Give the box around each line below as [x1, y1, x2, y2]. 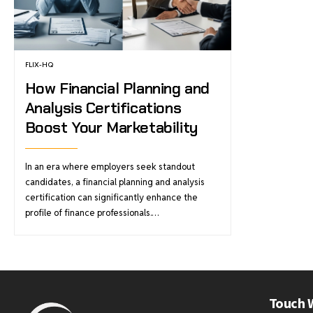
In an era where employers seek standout [24, 161, 195, 173]
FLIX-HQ [24, 60, 54, 70]
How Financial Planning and [24, 78, 210, 99]
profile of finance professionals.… [24, 207, 159, 219]
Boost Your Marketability [24, 117, 198, 138]
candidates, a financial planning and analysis [24, 176, 205, 189]
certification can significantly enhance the [24, 191, 198, 204]
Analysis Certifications [24, 98, 182, 119]
